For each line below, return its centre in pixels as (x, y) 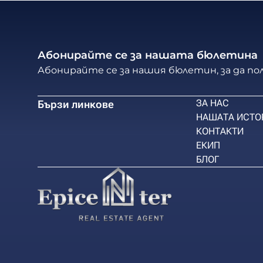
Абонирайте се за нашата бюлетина (148, 55)
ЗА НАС (213, 103)
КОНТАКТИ (220, 131)
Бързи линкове (76, 104)
